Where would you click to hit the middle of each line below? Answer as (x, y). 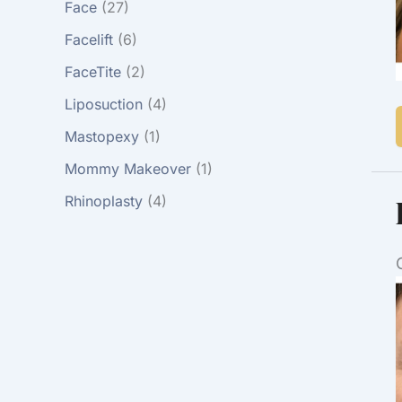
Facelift (89, 39)
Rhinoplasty (104, 201)
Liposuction (104, 104)
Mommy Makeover (128, 168)
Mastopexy (102, 136)
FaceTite (93, 71)
